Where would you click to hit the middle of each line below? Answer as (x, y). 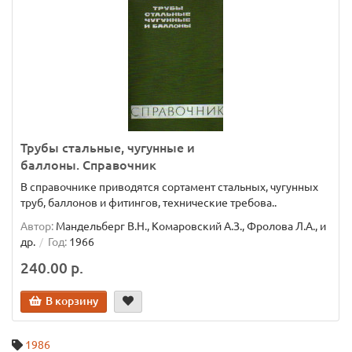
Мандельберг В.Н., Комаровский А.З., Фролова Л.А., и (191, 226)
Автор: (37, 226)
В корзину (72, 301)
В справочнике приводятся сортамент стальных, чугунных (169, 187)
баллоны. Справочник (88, 165)
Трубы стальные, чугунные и (108, 148)
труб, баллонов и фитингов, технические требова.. (148, 203)
